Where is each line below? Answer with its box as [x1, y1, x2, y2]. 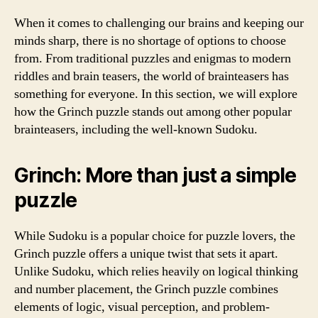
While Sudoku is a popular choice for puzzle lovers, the [14, 227, 295, 244]
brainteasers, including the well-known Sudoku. [14, 121, 258, 138]
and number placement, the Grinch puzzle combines [14, 280, 278, 297]
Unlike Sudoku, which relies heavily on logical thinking [14, 263, 298, 280]
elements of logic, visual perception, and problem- [14, 298, 270, 315]
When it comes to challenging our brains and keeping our [14, 14, 304, 31]
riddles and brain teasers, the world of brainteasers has [14, 67, 289, 84]
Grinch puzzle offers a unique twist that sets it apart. [14, 245, 278, 262]
